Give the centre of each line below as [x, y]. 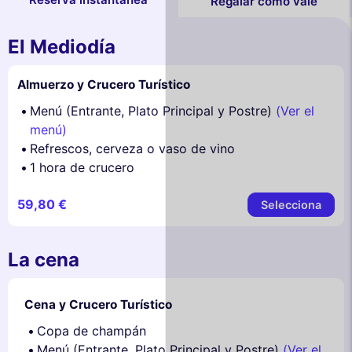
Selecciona [291, 204]
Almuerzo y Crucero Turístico [104, 84]
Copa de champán [92, 331]
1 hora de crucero [82, 167]
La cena [44, 260]
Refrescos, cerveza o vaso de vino [132, 148]
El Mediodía [62, 46]
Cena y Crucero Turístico [98, 305]
